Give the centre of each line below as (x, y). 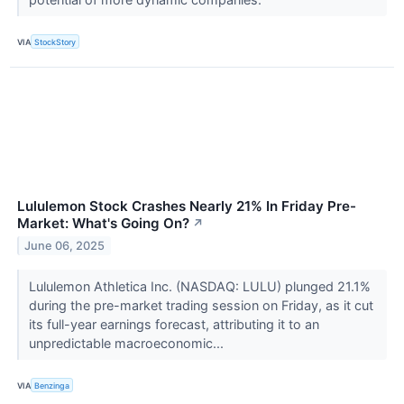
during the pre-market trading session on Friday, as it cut (201, 306)
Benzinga (52, 385)
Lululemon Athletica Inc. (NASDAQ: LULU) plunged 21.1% (199, 287)
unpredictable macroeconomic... (128, 344)
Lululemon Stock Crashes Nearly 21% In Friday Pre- (187, 207)
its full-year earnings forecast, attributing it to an (174, 325)
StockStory (55, 41)
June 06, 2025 (65, 245)
